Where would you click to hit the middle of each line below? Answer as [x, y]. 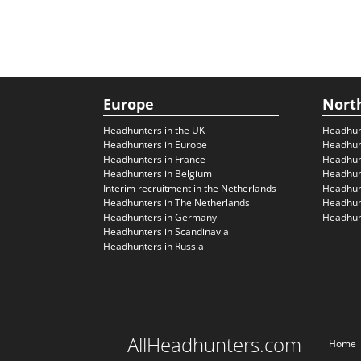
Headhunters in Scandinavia [166, 232]
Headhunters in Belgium [158, 174]
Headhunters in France [154, 159]
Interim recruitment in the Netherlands [190, 188]
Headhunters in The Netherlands [176, 203]
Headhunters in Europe [155, 145]
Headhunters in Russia [154, 246]
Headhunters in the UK [154, 130]
